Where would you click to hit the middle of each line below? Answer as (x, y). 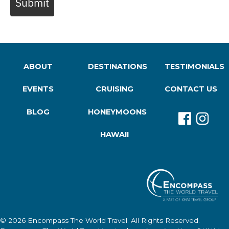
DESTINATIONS (118, 66)
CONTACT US (191, 89)
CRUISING (114, 89)
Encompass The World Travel (77, 221)
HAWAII (114, 134)
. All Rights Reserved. (164, 221)
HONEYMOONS (118, 112)
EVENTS (38, 89)
